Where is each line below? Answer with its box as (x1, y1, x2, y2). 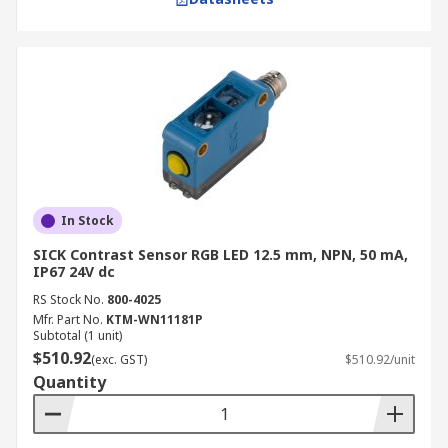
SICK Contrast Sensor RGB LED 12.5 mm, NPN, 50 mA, (33, 245, 408, 264)
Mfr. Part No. (33, 311, 103, 328)
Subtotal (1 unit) (33, 327, 122, 344)
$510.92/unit (345, 351, 415, 368)
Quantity (33, 371, 106, 393)
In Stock (61, 212, 114, 229)
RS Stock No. (33, 291, 104, 308)
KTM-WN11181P (106, 311, 203, 328)
